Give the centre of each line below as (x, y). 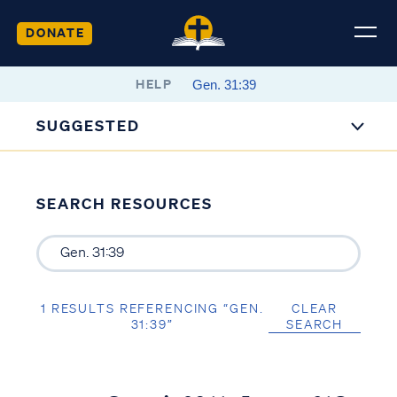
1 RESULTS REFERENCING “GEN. (152, 308)
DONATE (55, 32)
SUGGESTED (89, 125)
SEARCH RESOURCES (124, 203)
